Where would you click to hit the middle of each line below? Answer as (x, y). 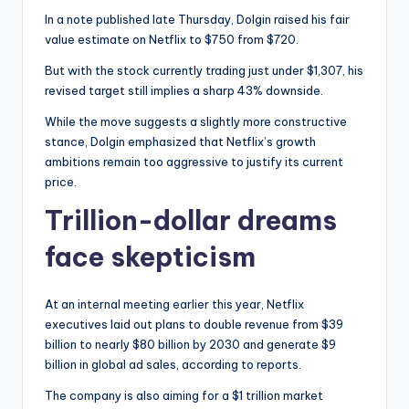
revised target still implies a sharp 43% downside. (184, 91)
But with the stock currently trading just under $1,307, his (204, 71)
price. (61, 182)
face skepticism (150, 257)
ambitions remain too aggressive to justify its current (194, 162)
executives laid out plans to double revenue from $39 (194, 325)
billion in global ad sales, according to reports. (173, 365)
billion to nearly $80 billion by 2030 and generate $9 (190, 345)
